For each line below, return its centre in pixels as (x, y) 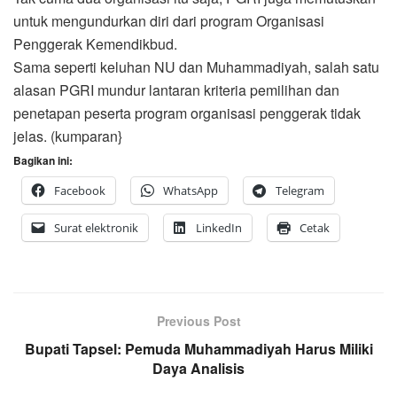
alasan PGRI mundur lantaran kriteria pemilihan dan (176, 90)
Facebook (80, 190)
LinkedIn (219, 227)
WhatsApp (191, 190)
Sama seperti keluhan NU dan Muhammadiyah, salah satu (196, 66)
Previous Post (198, 320)
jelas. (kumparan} (68, 136)
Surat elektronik (96, 227)
